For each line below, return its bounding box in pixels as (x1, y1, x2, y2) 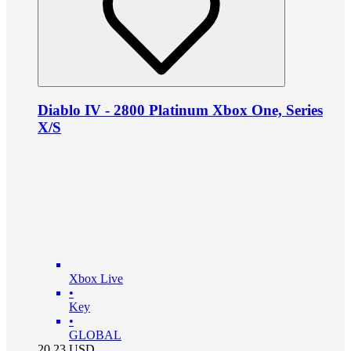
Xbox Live (69, 271, 123, 285)
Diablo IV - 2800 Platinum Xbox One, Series (38, 102, 323, 119)
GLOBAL (69, 327, 121, 342)
